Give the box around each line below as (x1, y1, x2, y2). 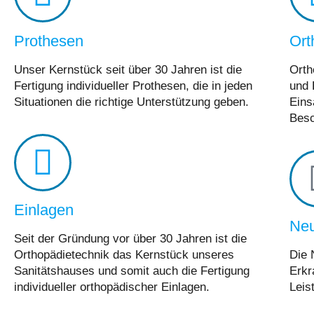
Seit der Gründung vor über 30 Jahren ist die (14, 231, 247, 245)
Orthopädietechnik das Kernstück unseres (14, 247, 234, 261)
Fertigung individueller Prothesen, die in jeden (14, 78, 252, 93)
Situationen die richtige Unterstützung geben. (14, 95, 249, 109)
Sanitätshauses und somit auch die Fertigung (14, 264, 250, 278)
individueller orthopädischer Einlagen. (14, 280, 210, 294)
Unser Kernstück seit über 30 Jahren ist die (14, 62, 242, 76)
